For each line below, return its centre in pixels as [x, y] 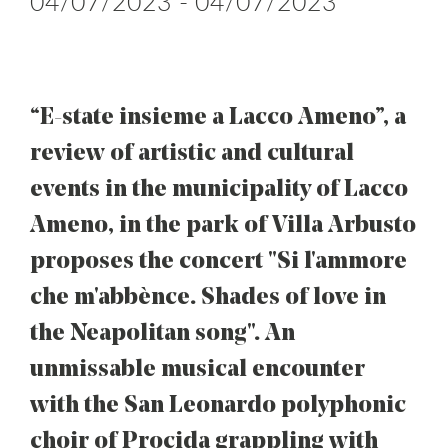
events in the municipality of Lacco [219, 190]
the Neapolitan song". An [162, 334]
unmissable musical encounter [197, 370]
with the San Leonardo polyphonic [218, 406]
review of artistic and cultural [192, 154]
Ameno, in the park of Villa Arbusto [223, 226]
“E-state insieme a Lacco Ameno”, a [218, 118]
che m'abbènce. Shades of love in [208, 298]
